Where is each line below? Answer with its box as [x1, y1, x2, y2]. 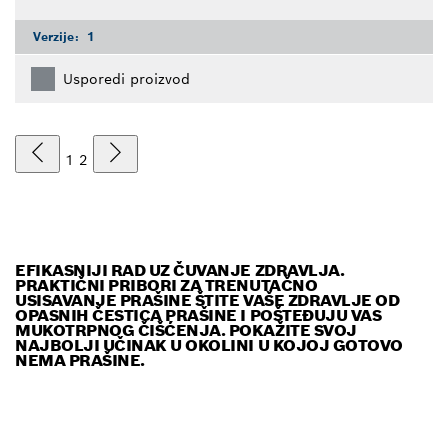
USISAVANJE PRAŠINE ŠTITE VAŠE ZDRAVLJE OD [15, 289, 400, 311]
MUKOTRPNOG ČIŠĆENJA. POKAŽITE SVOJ [15, 319, 357, 341]
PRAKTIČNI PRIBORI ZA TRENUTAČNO [15, 274, 318, 296]
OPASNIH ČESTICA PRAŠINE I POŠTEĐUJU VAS [15, 304, 382, 326]
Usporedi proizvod [63, 69, 190, 88]
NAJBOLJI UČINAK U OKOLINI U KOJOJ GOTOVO [15, 334, 403, 356]
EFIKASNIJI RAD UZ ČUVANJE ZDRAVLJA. [15, 259, 345, 281]
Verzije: [33, 28, 83, 44]
